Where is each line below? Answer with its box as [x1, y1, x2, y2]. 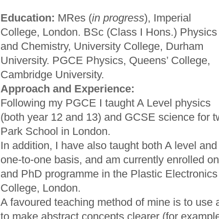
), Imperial [144, 12, 191, 24]
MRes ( [58, 12, 92, 24]
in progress [92, 12, 144, 24]
